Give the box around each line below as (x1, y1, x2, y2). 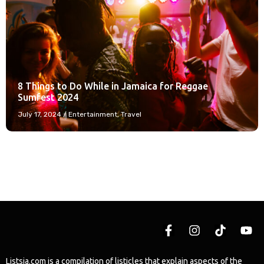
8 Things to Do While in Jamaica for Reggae (18, 80, 208, 91)
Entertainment (68, 110, 117, 118)
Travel (121, 110, 141, 118)
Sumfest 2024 (18, 91, 78, 103)
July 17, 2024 (18, 110, 61, 118)
